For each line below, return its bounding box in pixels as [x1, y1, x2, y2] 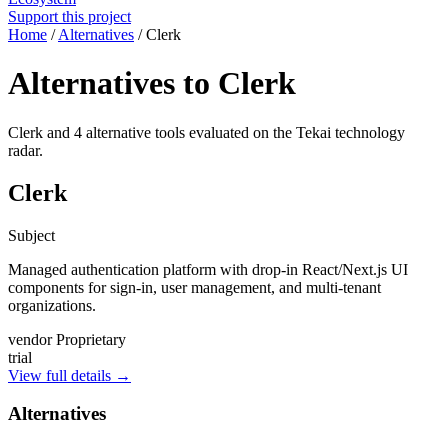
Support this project [8, 8, 131, 25]
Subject [8, 226, 55, 244]
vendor [8, 330, 52, 348]
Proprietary [56, 330, 126, 348]
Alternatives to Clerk [8, 65, 296, 102]
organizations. [8, 296, 96, 314]
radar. [8, 141, 43, 159]
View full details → [8, 366, 131, 384]
